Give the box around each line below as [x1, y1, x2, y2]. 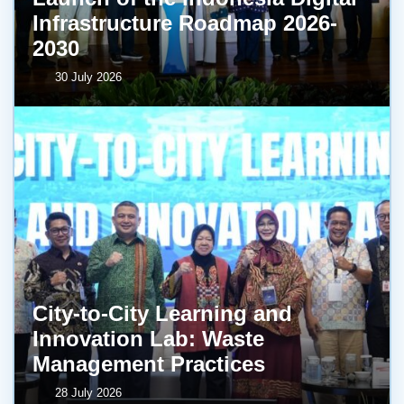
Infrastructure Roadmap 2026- [32, 10, 337, 35]
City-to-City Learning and [32, 300, 292, 326]
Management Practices [32, 351, 265, 376]
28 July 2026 [55, 385, 123, 399]
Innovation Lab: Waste [32, 326, 264, 351]
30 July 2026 [55, 69, 123, 84]
